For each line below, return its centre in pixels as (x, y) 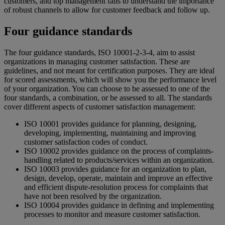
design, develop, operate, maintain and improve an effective (118, 178)
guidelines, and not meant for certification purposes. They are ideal (109, 71)
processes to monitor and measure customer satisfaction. (112, 214)
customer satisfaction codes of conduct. (86, 142)
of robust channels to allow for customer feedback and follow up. (107, 10)
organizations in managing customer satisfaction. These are (97, 62)
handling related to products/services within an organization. (119, 160)
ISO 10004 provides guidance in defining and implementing (119, 205)
